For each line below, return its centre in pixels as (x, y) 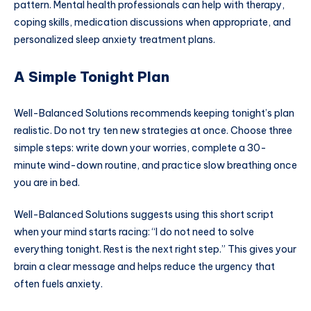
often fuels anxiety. (58, 284)
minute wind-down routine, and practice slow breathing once (155, 165)
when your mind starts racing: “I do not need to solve (134, 232)
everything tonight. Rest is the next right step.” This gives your (155, 249)
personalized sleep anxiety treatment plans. (115, 39)
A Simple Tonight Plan (92, 77)
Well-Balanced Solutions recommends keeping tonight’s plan (154, 113)
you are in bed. (47, 182)
